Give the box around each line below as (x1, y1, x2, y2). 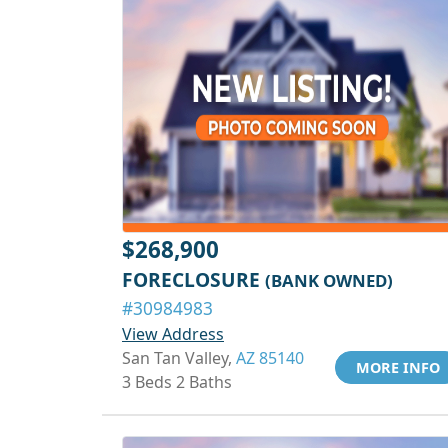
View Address (122, 323, 224, 345)
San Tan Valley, (122, 347, 236, 369)
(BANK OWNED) (265, 269, 393, 292)
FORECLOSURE (122, 266, 265, 293)
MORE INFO (356, 358, 440, 377)
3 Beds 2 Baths (122, 371, 232, 393)
